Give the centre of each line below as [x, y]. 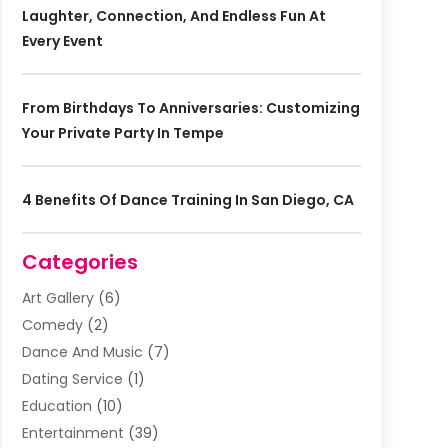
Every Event [62, 41]
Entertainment [72, 433]
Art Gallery [57, 298]
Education [56, 406]
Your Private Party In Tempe [122, 133]
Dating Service [72, 379]
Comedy [52, 325]
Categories [79, 262]
